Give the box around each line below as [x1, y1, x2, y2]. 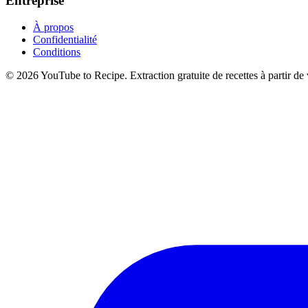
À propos [33, 21, 74, 33]
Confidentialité [33, 33, 97, 45]
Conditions [33, 45, 80, 58]
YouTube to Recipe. [38, 69, 130, 81]
